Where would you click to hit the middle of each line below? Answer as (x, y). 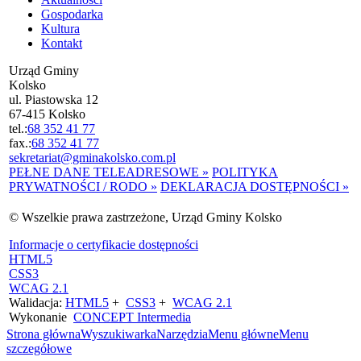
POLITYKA (245, 172)
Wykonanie (41, 317)
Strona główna (44, 334)
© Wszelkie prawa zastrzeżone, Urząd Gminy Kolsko (145, 217)
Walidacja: (37, 303)
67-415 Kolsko (47, 114)
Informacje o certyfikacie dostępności (104, 245)
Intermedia (162, 317)
